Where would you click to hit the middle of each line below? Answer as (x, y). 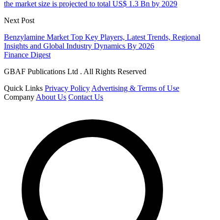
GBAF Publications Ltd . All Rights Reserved (75, 72)
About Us (51, 97)
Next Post (19, 21)
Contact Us (86, 97)
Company (19, 97)
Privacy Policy (67, 88)
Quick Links (23, 88)
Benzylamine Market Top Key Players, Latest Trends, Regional (102, 37)
